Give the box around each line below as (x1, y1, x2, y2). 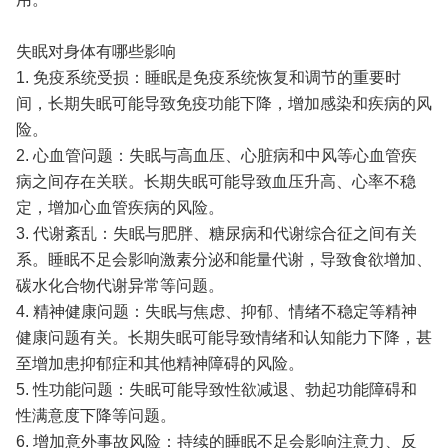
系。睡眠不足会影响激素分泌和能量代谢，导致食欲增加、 (15, 251, 432, 269)
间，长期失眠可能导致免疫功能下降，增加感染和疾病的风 (15, 95, 432, 113)
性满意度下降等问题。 (15, 407, 176, 425)
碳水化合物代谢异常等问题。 (15, 277, 224, 295)
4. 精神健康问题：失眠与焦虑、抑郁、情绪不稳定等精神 (15, 303, 417, 321)
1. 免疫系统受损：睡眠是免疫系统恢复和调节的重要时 (15, 69, 401, 87)
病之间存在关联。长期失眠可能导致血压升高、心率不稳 (15, 173, 416, 191)
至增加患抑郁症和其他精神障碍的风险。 (15, 355, 304, 373)
